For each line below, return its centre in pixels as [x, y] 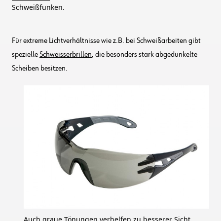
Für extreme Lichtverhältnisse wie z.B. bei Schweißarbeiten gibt [106, 41]
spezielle [26, 55]
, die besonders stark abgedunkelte [145, 55]
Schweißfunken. [38, 7]
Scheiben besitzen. [40, 68]
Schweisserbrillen [66, 55]
